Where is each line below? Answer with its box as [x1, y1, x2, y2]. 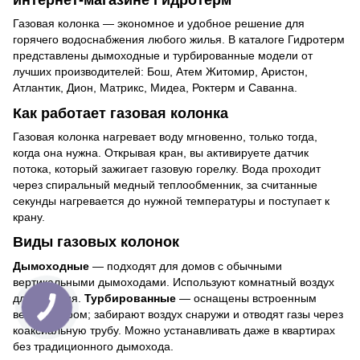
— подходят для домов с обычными [89, 259, 282, 272]
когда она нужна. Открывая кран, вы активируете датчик [13, 145, 309, 159]
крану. [13, 210, 45, 223]
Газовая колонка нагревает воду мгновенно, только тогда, [13, 129, 317, 143]
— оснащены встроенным [176, 291, 317, 305]
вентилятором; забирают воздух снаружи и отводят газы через [13, 307, 343, 321]
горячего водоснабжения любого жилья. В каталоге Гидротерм [13, 33, 345, 47]
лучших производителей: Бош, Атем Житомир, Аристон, [13, 65, 308, 79]
